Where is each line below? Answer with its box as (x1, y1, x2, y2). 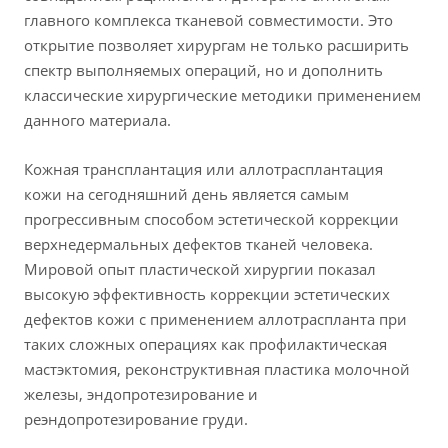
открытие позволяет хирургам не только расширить (24, 35, 409, 56)
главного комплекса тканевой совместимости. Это (24, 10, 393, 31)
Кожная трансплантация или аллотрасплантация (24, 159, 383, 180)
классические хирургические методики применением (24, 85, 421, 106)
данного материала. (24, 110, 171, 131)
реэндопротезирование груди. (24, 409, 248, 430)
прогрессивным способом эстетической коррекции (24, 209, 399, 230)
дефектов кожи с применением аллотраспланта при (24, 309, 407, 330)
